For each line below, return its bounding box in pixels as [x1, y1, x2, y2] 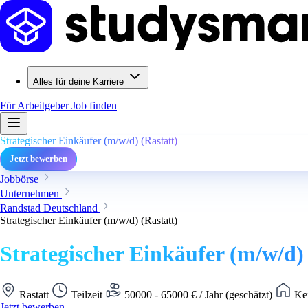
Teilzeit [68, 288, 105, 300]
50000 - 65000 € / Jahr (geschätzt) [122, 288, 275, 300]
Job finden [71, 100, 117, 111]
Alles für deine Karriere [33, 76, 124, 87]
